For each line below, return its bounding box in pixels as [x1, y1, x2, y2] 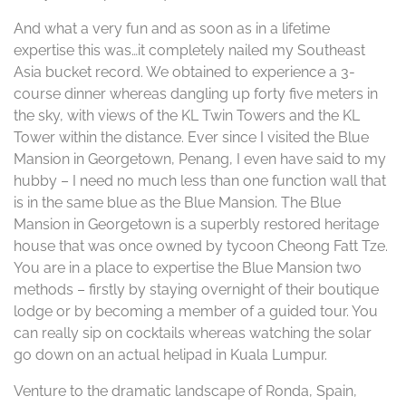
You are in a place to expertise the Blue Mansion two [14, 259, 362, 276]
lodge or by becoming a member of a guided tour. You [14, 303, 378, 320]
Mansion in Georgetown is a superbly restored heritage [14, 216, 379, 233]
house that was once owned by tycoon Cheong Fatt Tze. [14, 237, 388, 255]
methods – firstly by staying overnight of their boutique [14, 281, 379, 298]
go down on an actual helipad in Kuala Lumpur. [14, 346, 327, 363]
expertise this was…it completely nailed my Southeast [14, 42, 365, 59]
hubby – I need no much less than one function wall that [14, 172, 386, 189]
